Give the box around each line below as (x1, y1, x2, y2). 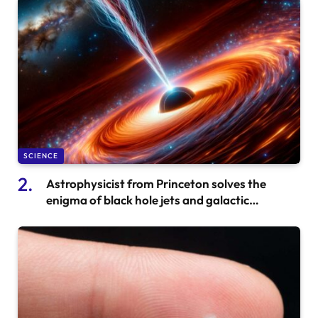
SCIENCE (23, 151, 58, 161)
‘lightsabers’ (46, 209, 114, 224)
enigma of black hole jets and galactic (46, 192, 249, 208)
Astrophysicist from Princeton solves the (46, 176, 266, 192)
